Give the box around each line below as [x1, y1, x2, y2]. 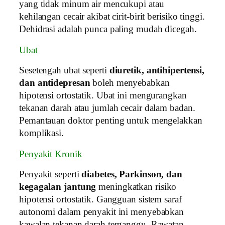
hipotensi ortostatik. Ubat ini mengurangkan [19, 90, 187, 101]
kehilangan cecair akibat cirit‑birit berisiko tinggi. [19, 12, 205, 22]
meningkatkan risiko [96, 182, 177, 192]
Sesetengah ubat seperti [19, 65, 109, 76]
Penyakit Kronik [19, 149, 82, 159]
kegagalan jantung [19, 182, 96, 192]
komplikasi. [19, 128, 64, 139]
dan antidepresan [19, 78, 90, 88]
